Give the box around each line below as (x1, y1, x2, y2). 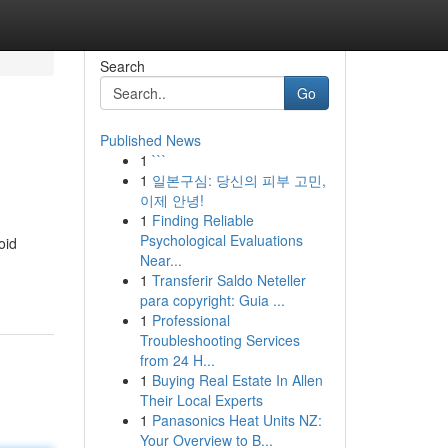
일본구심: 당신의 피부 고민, (151, 170, 326, 190)
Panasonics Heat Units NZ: (151, 410, 322, 430)
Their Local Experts (139, 390, 263, 410)
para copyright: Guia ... (139, 290, 285, 310)
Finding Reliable (151, 210, 254, 230)
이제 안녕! (139, 190, 204, 210)
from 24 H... (139, 350, 215, 370)
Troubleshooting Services (139, 330, 300, 350)
